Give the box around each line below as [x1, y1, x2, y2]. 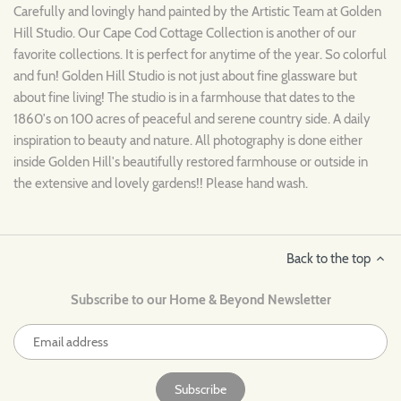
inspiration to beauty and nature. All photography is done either [13, 132, 363, 149]
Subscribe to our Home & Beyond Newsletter [70, 291, 331, 308]
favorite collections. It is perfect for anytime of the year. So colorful [13, 46, 387, 63]
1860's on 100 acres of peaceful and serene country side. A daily [13, 110, 371, 127]
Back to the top [286, 250, 371, 267]
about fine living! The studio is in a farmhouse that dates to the [13, 89, 355, 106]
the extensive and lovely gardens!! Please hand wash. [13, 175, 308, 192]
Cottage [159, 24, 203, 41]
